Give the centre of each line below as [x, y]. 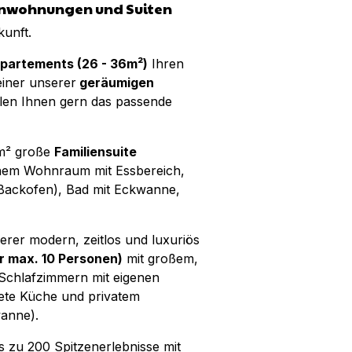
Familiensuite [95, 152]
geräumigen [115, 82]
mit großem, [160, 258]
